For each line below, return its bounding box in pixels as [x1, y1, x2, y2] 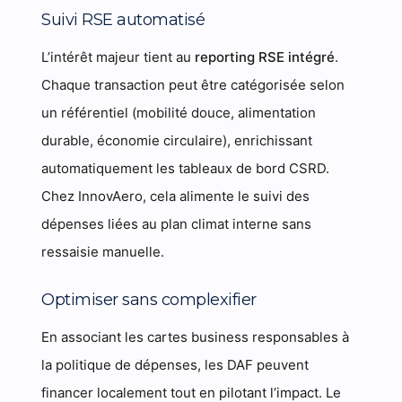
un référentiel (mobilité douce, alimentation [41, 104, 317, 121]
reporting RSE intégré [195, 48, 336, 66]
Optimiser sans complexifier [41, 290, 257, 310]
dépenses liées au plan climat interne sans [41, 215, 312, 232]
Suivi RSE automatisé [41, 10, 205, 30]
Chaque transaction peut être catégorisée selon [41, 76, 345, 93]
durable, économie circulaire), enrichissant [41, 132, 313, 149]
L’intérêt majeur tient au [41, 48, 196, 66]
